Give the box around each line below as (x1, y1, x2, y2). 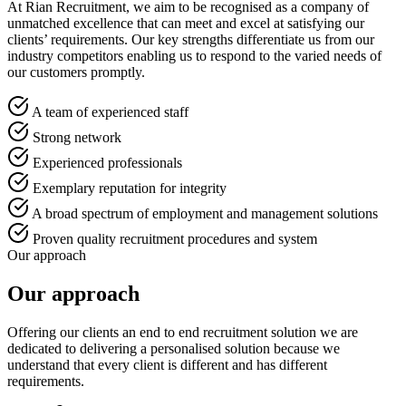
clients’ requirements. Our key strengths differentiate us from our (7, 32, 374, 48)
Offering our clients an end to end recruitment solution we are (7, 324, 358, 340)
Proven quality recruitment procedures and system (33, 231, 317, 247)
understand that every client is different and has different (7, 356, 327, 372)
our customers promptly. (7, 64, 145, 81)
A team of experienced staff (32, 104, 188, 121)
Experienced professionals (33, 155, 182, 171)
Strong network (33, 130, 121, 146)
